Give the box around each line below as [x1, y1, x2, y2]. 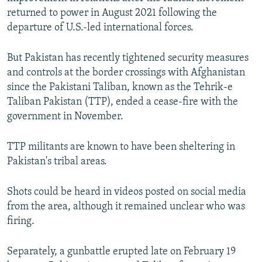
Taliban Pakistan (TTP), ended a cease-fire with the [7, 96, 238, 108]
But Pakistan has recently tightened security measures [7, 53, 249, 64]
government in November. [7, 111, 123, 123]
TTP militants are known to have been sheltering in [7, 142, 235, 153]
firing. [7, 216, 35, 227]
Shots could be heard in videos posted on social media [7, 187, 246, 198]
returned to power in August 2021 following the [7, 8, 217, 19]
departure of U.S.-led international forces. [7, 22, 194, 34]
